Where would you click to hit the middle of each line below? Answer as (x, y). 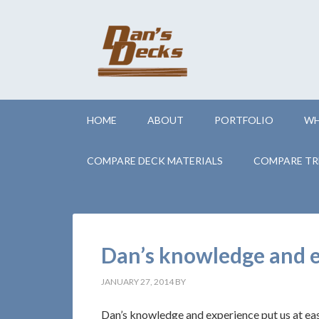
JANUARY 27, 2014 (137, 282)
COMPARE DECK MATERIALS (155, 161)
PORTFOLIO (244, 120)
